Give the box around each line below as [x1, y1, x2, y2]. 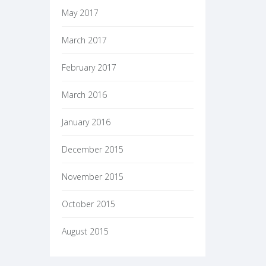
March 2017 [61, 34, 107, 46]
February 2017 [61, 62, 116, 73]
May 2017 [61, 7, 99, 18]
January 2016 [61, 116, 110, 128]
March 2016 [61, 89, 107, 100]
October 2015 [61, 198, 115, 210]
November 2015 [61, 171, 123, 182]
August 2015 [61, 226, 109, 237]
